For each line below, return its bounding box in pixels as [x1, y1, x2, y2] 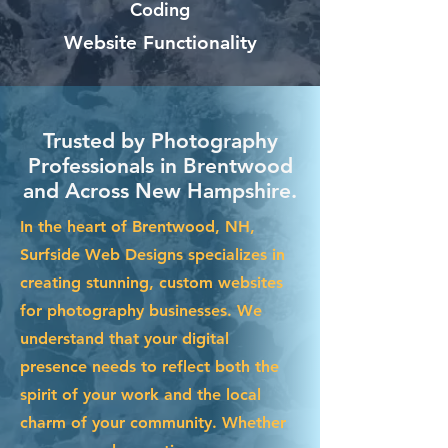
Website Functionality [63, 30, 257, 54]
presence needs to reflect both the [20, 356, 279, 376]
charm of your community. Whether [20, 412, 286, 432]
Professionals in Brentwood [27, 152, 293, 178]
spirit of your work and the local [20, 384, 261, 404]
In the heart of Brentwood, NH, [20, 216, 255, 236]
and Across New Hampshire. [23, 177, 297, 203]
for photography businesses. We [20, 300, 262, 320]
